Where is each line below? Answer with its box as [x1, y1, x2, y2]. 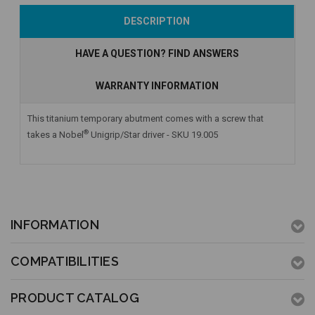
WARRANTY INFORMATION [95, 80, 219, 92]
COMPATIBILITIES [11, 253, 119, 269]
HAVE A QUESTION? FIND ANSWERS [75, 48, 239, 60]
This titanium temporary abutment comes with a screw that [27, 113, 264, 124]
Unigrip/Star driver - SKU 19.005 [89, 129, 218, 141]
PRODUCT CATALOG [11, 290, 139, 305]
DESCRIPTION [124, 15, 190, 27]
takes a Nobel [27, 129, 84, 141]
